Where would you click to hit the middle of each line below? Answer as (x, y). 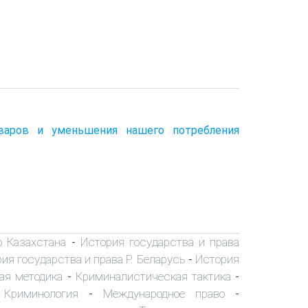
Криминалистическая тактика (153, 276)
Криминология (42, 293)
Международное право (164, 293)
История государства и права (160, 242)
